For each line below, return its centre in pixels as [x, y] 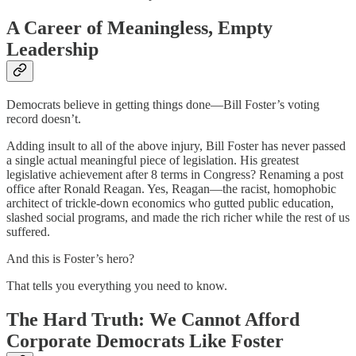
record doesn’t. [44, 119]
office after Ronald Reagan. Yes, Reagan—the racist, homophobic [171, 189]
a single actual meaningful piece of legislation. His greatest [153, 161]
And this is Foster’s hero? [70, 259]
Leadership [52, 50]
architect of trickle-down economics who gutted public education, [170, 203]
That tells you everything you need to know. [117, 286]
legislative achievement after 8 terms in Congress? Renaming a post [175, 175]
